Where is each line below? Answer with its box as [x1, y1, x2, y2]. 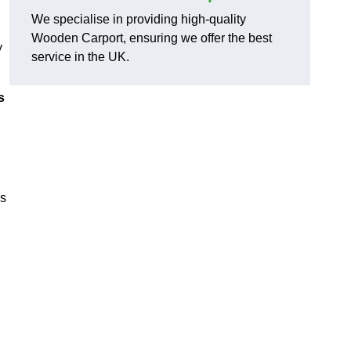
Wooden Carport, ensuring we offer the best [31, 31, 272, 45]
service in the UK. [31, 50, 129, 64]
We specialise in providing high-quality [31, 13, 246, 27]
